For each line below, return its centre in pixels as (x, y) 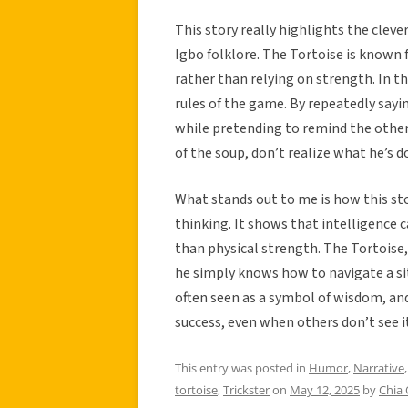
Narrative (379, 367)
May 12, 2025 (325, 389)
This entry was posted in (242, 367)
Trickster (246, 389)
